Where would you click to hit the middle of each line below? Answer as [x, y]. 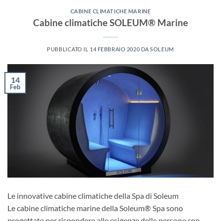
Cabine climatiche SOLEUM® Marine [110, 22]
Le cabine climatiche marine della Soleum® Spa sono [95, 208]
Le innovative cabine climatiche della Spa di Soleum [93, 196]
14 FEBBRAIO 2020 [115, 49]
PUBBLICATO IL [69, 49]
